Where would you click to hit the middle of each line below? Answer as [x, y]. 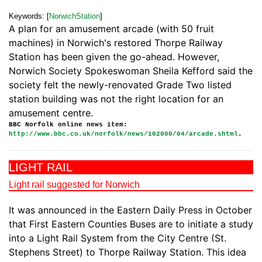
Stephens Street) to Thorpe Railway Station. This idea [127, 252]
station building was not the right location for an [116, 99]
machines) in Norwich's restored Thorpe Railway [116, 43]
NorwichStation [75, 16]
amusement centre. [51, 113]
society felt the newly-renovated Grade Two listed [120, 85]
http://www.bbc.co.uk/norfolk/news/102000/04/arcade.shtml [123, 134]
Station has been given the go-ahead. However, [114, 57]
